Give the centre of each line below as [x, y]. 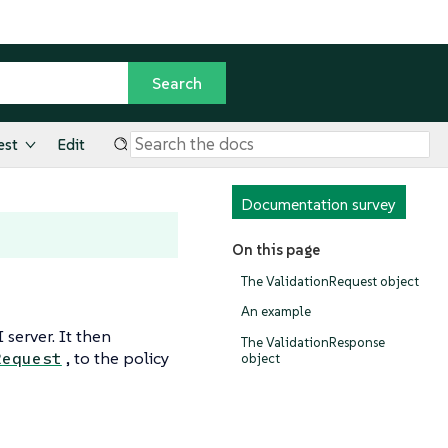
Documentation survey [318, 204]
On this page [275, 250]
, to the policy [117, 358]
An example [276, 312]
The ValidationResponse [313, 342]
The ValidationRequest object [330, 281]
